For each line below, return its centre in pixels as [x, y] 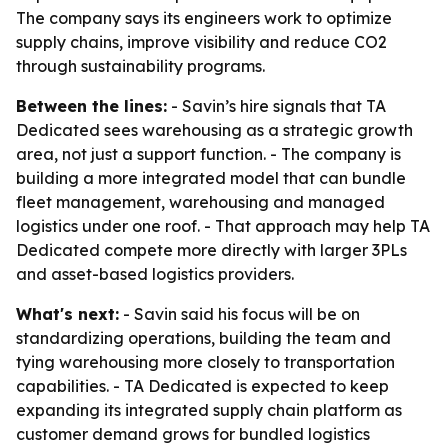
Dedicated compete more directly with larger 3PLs [211, 250]
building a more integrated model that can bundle [211, 178]
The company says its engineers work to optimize [204, 18]
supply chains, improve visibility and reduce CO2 [201, 42]
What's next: [67, 314]
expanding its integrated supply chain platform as [209, 410]
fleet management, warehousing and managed [200, 202]
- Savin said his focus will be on [239, 314]
